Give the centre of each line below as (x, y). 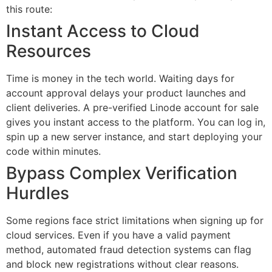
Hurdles (38, 193)
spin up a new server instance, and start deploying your (134, 137)
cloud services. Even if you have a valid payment (118, 235)
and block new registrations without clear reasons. (122, 264)
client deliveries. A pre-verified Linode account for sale (132, 108)
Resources (49, 51)
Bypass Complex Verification (122, 173)
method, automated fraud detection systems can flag (129, 250)
